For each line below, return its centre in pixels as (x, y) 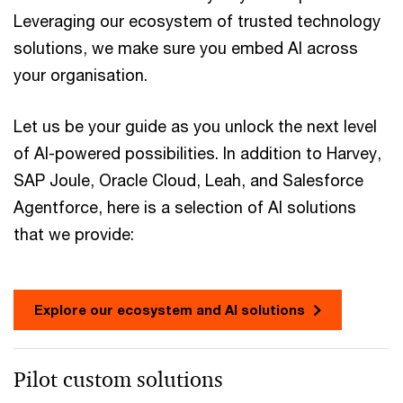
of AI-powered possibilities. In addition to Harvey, (197, 153)
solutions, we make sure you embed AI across (186, 48)
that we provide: (74, 234)
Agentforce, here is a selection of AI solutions (185, 207)
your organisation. (83, 75)
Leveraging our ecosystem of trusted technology (197, 21)
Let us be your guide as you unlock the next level (195, 126)
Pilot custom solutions (118, 380)
